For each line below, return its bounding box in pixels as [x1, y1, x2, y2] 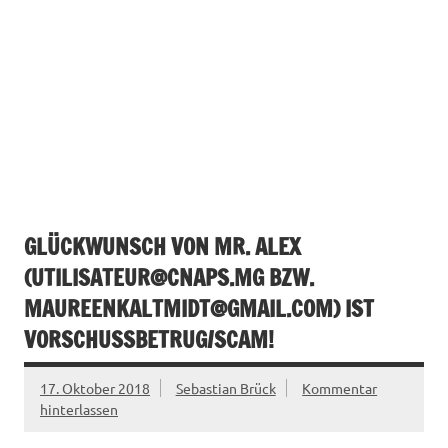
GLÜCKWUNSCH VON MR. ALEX [24, 231, 301, 263]
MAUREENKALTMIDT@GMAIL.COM [24, 293, 333, 325]
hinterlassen [40, 400, 118, 419]
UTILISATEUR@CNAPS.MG [31, 262, 264, 294]
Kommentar [302, 379, 378, 398]
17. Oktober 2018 [40, 379, 150, 398]
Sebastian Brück [175, 379, 276, 398]
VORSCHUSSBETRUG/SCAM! [24, 324, 274, 356]
